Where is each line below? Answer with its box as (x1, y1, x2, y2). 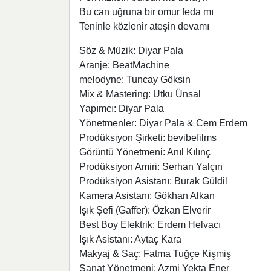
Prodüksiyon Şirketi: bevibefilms (79, 132, 217, 143)
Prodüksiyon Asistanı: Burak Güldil (79, 176, 227, 187)
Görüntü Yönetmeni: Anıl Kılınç (79, 147, 211, 158)
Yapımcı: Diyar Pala (79, 103, 164, 114)
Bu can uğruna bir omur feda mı (79, 7, 214, 18)
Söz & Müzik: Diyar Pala (79, 45, 183, 56)
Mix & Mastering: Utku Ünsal (79, 89, 201, 100)
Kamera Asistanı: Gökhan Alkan (79, 191, 215, 201)
